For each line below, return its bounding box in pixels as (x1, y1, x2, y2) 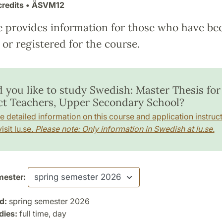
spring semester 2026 (6, 196, 90, 206)
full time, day (17, 208, 66, 219)
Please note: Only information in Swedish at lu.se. (35, 123, 215, 134)
